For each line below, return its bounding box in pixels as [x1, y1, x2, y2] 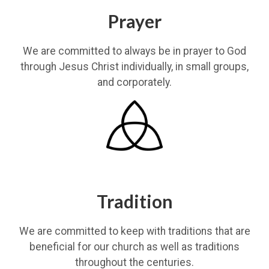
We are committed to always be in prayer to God [23, 45, 246, 57]
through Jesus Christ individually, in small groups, [20, 61, 249, 73]
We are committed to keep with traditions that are [19, 225, 250, 237]
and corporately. [97, 76, 172, 88]
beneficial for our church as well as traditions [29, 241, 240, 253]
